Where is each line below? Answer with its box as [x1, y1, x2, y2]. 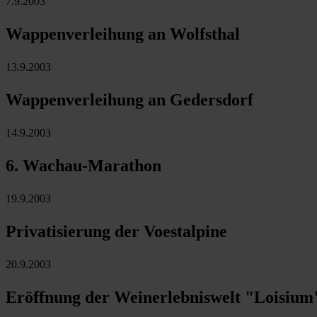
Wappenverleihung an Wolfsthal [6, 24, 240, 43]
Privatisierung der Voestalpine [6, 221, 227, 241]
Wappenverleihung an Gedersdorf [6, 90, 253, 109]
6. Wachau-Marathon [6, 156, 161, 175]
